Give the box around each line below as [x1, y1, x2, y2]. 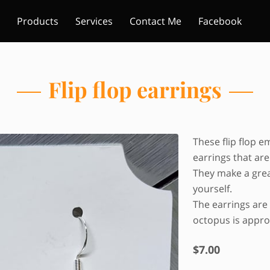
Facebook [198, 14, 242, 28]
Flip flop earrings [48, 75, 222, 104]
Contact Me [130, 14, 181, 28]
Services [75, 14, 113, 28]
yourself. [193, 182, 232, 195]
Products [17, 14, 58, 28]
